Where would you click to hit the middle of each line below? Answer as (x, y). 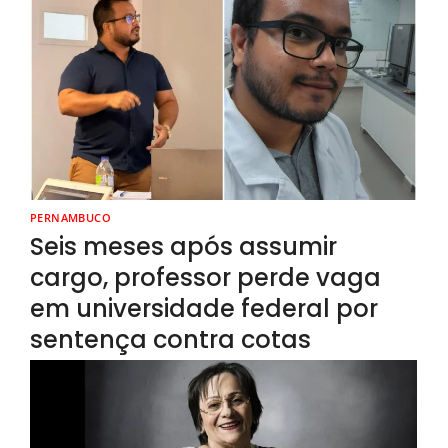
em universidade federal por (204, 309)
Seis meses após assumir (183, 247)
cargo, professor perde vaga (205, 278)
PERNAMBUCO (70, 218)
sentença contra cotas (170, 340)
